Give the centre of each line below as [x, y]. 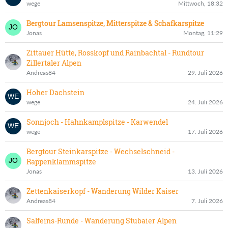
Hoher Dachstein [55, 92]
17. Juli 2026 [205, 131]
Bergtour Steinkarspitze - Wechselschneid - [101, 151]
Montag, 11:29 [203, 33]
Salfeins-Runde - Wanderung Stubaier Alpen [102, 220]
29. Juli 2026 [205, 72]
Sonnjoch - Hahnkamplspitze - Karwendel [97, 122]
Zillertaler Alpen [54, 63]
